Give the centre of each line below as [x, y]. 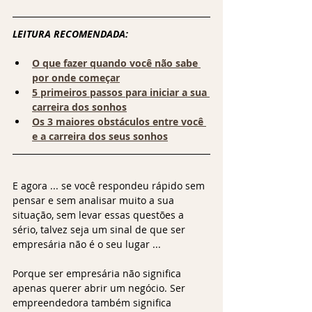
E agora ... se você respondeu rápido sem [110, 185]
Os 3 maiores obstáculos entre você [119, 121]
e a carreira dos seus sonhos [100, 136]
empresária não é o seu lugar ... [88, 244]
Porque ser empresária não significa [98, 273]
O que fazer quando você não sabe [116, 63]
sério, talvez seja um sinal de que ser [100, 229]
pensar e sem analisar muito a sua [95, 200]
